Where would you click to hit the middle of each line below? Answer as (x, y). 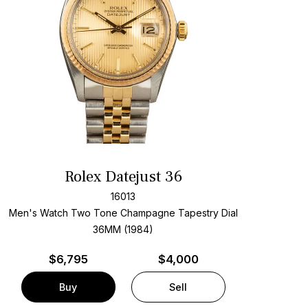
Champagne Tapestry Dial (179, 212)
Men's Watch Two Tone (63, 212)
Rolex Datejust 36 (123, 177)
